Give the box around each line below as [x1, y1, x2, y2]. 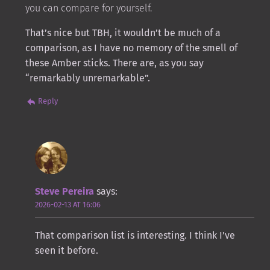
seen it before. [34, 244, 98, 256]
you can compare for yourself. [25, 2, 152, 14]
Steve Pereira [34, 185, 94, 197]
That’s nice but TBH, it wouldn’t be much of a [25, 27, 221, 39]
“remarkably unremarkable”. [25, 72, 150, 84]
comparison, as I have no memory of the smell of [25, 42, 237, 54]
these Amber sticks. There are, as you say [25, 57, 204, 69]
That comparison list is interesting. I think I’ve [34, 229, 235, 241]
